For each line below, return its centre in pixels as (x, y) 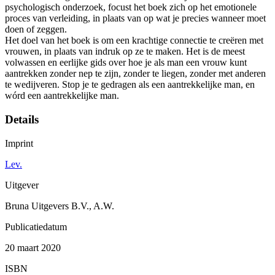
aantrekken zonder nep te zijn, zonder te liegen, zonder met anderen (135, 74)
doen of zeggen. (36, 29)
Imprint (19, 143)
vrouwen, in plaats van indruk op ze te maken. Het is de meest (125, 52)
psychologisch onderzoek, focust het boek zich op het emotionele (131, 7)
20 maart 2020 (33, 247)
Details (22, 119)
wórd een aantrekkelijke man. (62, 96)
